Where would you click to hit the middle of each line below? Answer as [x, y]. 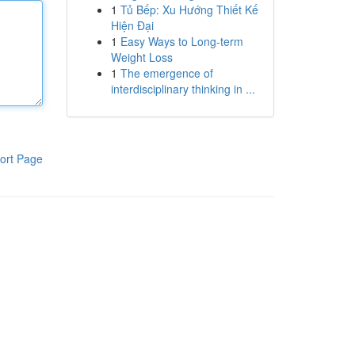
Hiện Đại [132, 25]
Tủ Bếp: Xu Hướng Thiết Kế [189, 10]
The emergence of [166, 73]
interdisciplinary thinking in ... [183, 89]
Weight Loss [141, 57]
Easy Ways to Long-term [181, 41]
